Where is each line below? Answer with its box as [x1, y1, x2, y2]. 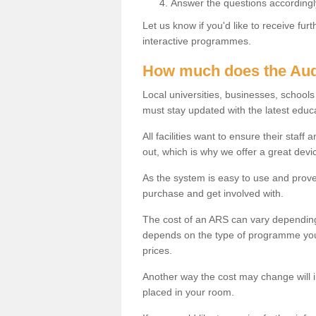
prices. [142, 244, 172, 256]
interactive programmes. [142, 35, 254, 47]
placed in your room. [142, 286, 234, 298]
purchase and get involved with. [142, 187, 284, 199]
